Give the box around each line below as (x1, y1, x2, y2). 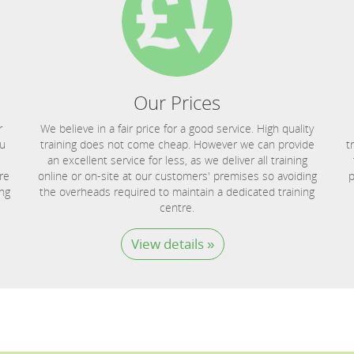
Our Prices (134, 89, 220, 115)
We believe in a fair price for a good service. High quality (40, 121, 314, 136)
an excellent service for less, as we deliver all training (47, 153, 307, 168)
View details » (130, 235, 214, 253)
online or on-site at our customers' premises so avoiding (37, 168, 317, 183)
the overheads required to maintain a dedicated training (40, 184, 314, 199)
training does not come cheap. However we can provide (40, 137, 314, 152)
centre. (160, 200, 194, 215)
